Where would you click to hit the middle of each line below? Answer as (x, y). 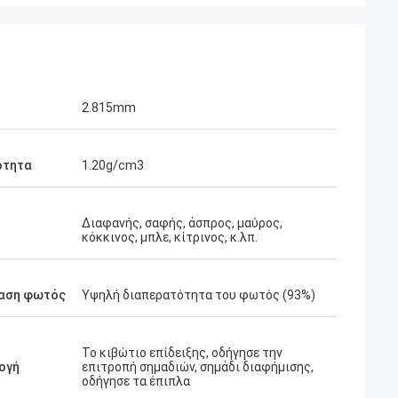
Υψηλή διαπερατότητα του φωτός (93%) (199, 295)
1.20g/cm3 (113, 165)
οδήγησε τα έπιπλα (136, 381)
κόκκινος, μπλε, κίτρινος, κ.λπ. (170, 237)
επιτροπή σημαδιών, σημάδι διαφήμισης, (198, 367)
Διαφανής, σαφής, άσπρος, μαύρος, (182, 223)
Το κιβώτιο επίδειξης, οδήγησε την (182, 353)
